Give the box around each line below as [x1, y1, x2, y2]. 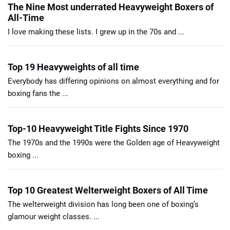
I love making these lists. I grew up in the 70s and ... [8, 27, 184, 36]
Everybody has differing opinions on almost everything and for [8, 76, 219, 86]
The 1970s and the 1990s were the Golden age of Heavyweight [8, 138, 220, 147]
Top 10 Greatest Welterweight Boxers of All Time [8, 184, 208, 196]
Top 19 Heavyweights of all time [8, 61, 139, 72]
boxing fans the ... [8, 88, 68, 98]
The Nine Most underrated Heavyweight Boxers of [8, 1, 214, 12]
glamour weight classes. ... [8, 212, 100, 221]
